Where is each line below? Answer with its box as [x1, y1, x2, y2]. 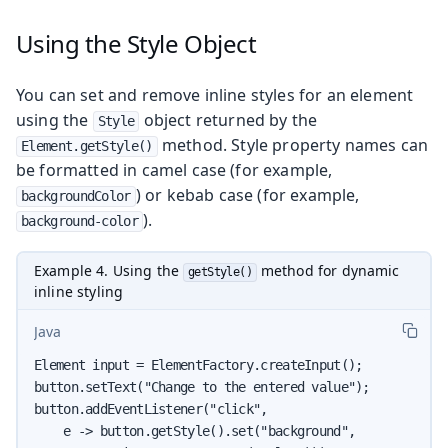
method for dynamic [256, 260, 400, 280]
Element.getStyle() [21, 137, 153, 154]
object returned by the [139, 108, 318, 131]
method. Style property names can [157, 133, 429, 156]
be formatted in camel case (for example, [16, 158, 333, 181]
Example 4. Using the [34, 260, 184, 280]
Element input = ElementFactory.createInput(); [34, 356, 363, 373]
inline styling [34, 281, 124, 301]
